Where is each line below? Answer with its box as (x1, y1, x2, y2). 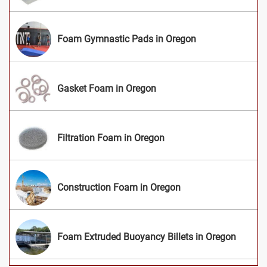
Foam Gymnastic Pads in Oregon (57, 33, 196, 45)
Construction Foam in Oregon (57, 181, 181, 193)
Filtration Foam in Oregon (57, 132, 164, 144)
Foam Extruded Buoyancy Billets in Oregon (57, 231, 236, 243)
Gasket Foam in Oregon (57, 82, 156, 94)
